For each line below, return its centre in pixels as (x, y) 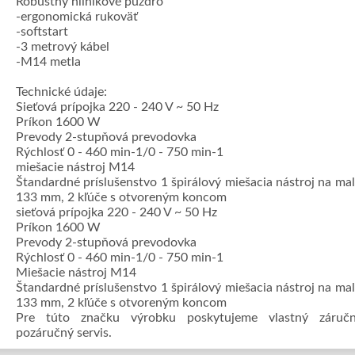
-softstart (42, 32)
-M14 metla (48, 62)
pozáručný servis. (64, 333)
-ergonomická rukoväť (77, 17)
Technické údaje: (61, 92)
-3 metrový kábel (63, 47)
